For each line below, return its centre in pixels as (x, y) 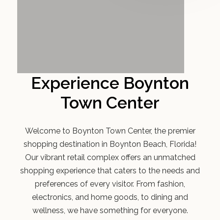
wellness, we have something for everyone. (110, 211)
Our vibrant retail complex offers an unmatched (110, 158)
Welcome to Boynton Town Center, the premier (110, 131)
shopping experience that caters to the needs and (110, 171)
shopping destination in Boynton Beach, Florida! (110, 144)
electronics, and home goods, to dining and (110, 197)
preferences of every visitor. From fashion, (110, 184)
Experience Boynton (110, 83)
